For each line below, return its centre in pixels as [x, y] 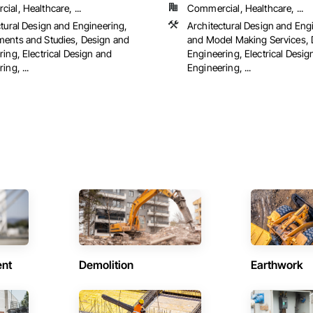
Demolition [106, 265]
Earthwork [277, 265]
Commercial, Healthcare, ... [246, 8]
